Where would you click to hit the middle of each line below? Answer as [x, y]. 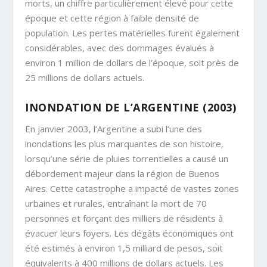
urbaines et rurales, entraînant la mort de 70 [116, 204]
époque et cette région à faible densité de [112, 18]
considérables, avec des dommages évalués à [120, 48]
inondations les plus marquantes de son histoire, [125, 144]
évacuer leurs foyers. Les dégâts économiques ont [130, 233]
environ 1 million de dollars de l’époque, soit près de [132, 63]
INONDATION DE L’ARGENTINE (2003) [131, 108]
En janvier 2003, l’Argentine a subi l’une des [114, 129]
